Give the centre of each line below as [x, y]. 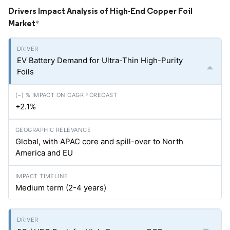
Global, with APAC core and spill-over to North [99, 141]
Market [22, 23]
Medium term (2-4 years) [61, 188]
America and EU [44, 153]
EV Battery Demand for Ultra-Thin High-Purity [100, 60]
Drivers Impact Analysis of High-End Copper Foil [100, 11]
